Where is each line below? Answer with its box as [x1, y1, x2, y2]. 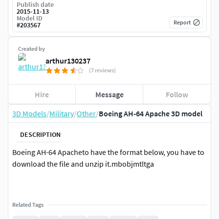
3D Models [12, 109, 46, 119]
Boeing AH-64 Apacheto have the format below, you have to [12, 147, 204, 157]
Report [174, 19, 191, 26]
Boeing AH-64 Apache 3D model [99, 109, 202, 119]
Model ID [17, 14, 43, 23]
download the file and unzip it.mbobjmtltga [12, 159, 154, 169]
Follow [166, 89, 189, 99]
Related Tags [12, 201, 44, 209]
